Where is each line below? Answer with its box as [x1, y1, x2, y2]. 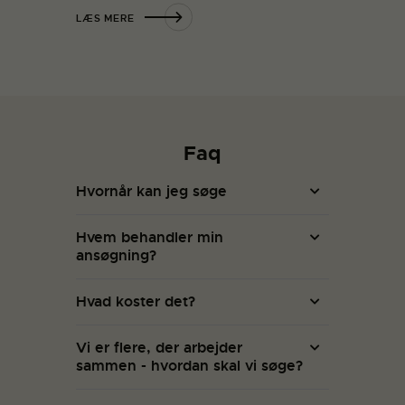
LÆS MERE [76, 11, 135, 24]
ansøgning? [76, 246, 156, 265]
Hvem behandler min [76, 228, 223, 247]
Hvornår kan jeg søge [76, 182, 227, 201]
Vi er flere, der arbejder [76, 338, 242, 357]
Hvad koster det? [76, 292, 195, 311]
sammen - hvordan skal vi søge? [76, 356, 303, 375]
